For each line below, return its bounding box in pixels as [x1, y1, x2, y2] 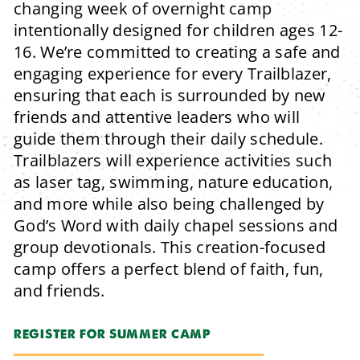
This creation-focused [160, 235, 326, 258]
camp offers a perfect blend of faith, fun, [14, 257, 324, 280]
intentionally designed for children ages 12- [14, 18, 343, 41]
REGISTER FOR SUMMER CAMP [14, 325, 211, 342]
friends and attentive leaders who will [14, 105, 301, 128]
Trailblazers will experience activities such [14, 149, 333, 171]
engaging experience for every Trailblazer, [14, 62, 332, 84]
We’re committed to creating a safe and [35, 40, 341, 63]
